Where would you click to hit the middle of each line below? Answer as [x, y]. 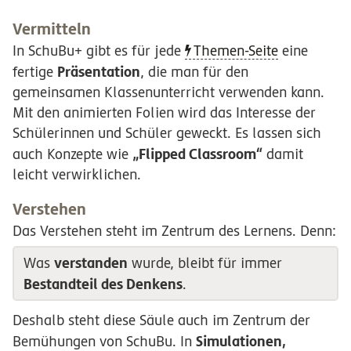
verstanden [90, 262]
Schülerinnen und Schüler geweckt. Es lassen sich [167, 133]
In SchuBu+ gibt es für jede [99, 51]
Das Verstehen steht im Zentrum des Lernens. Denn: [174, 230]
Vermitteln [52, 29]
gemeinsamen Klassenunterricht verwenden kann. [168, 92]
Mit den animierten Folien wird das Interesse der [164, 113]
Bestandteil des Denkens [103, 283]
